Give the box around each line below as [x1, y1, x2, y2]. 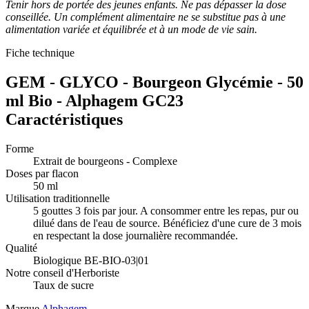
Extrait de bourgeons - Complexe [33, 154, 177, 167]
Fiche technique [6, 47, 74, 59]
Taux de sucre [33, 279, 94, 291]
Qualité [6, 241, 37, 254]
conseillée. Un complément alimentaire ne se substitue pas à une [6, 11, 286, 23]
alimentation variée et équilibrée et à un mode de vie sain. [6, 23, 257, 36]
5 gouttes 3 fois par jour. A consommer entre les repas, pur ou [33, 204, 299, 217]
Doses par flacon [6, 167, 79, 179]
